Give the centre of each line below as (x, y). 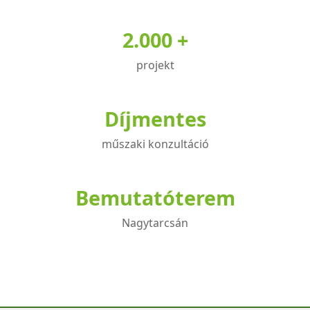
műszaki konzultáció (155, 144)
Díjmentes (155, 119)
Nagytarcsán (155, 223)
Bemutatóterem (155, 198)
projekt (155, 65)
